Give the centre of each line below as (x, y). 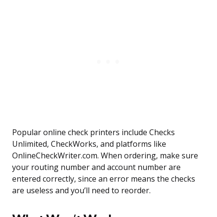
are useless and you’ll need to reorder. (81, 191)
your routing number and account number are (96, 167)
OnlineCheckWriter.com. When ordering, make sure (105, 156)
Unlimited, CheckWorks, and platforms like (89, 144)
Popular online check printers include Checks (93, 132)
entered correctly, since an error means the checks (104, 179)
